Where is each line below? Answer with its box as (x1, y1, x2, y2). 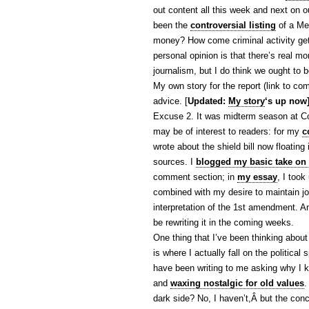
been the (153, 20, 190, 30)
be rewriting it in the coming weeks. (153, 217, 294, 228)
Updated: (188, 96, 228, 106)
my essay (237, 172, 277, 182)
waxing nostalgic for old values (170, 278, 304, 288)
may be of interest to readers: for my (153, 126, 302, 137)
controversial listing (190, 20, 276, 30)
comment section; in (153, 172, 237, 182)
